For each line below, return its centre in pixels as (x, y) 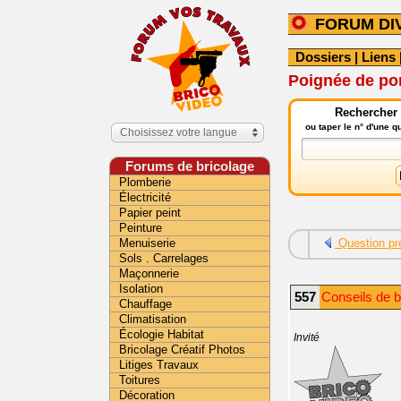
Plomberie (145, 182)
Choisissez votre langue (179, 132)
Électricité (145, 197)
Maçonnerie (149, 273)
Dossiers (323, 57)
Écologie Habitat (162, 334)
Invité (307, 337)
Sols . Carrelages (164, 258)
